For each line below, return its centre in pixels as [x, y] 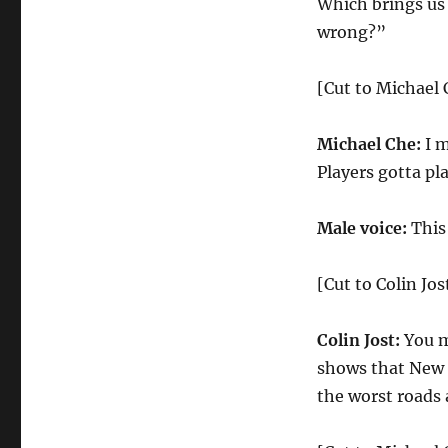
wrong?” [351, 32]
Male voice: [363, 228]
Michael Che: [368, 144]
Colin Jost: [358, 340]
